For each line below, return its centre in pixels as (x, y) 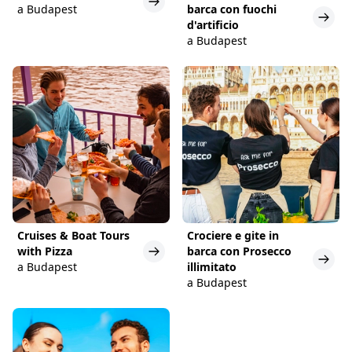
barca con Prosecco (239, 251)
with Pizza (45, 251)
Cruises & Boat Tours (73, 235)
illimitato (212, 266)
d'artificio (213, 24)
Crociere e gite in (233, 235)
